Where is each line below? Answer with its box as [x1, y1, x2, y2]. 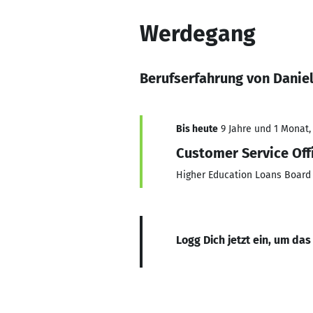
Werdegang [140, 20, 256, 47]
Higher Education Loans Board [176, 169, 311, 181]
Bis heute [176, 123, 218, 135]
